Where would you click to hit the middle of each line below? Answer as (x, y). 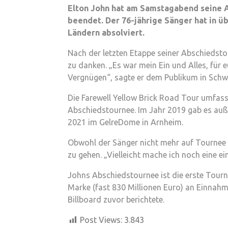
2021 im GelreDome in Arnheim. (125, 122)
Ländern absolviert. (106, 32)
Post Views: (101, 220)
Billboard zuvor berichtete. (116, 199)
